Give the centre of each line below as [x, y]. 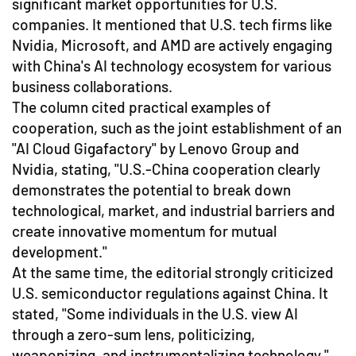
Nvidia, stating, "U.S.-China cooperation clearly [166, 168]
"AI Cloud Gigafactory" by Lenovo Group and [156, 148]
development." [60, 251]
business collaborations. [92, 86]
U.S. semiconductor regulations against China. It [170, 292]
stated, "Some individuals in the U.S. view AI [155, 313]
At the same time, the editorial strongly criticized [173, 272]
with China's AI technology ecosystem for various [172, 65]
